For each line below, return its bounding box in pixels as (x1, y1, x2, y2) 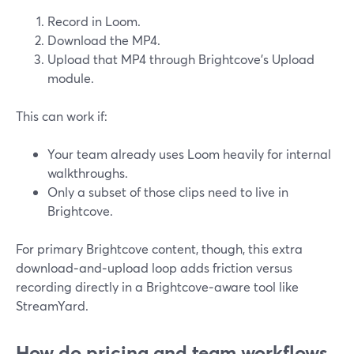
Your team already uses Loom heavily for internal (47, 145, 331, 162)
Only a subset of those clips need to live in (47, 183, 288, 200)
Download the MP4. (47, 32, 160, 48)
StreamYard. (16, 297, 88, 314)
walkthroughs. (47, 164, 128, 181)
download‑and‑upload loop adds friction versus (16, 259, 292, 276)
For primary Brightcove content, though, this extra (16, 240, 303, 257)
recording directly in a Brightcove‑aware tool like (16, 278, 299, 295)
